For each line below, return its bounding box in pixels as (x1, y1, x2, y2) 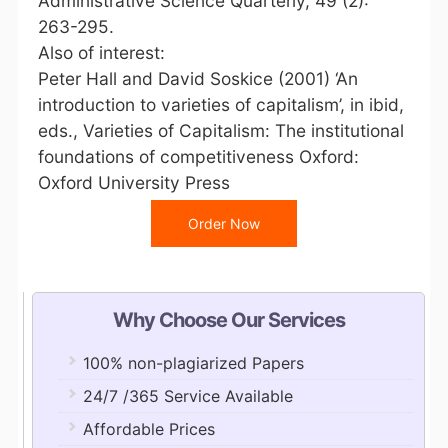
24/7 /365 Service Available (82, 386, 293, 406)
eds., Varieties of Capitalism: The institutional (37, 120, 404, 141)
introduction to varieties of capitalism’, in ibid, (37, 94, 404, 115)
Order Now (187, 215, 260, 232)
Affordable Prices (82, 419, 215, 439)
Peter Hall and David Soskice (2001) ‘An (37, 68, 358, 89)
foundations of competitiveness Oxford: (37, 146, 359, 167)
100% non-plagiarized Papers (82, 353, 304, 373)
